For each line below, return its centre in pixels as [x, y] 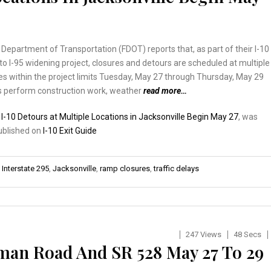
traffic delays [176, 168]
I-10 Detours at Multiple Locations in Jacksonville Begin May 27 [120, 116]
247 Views [203, 234]
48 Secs [247, 234]
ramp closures [125, 168]
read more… [165, 90]
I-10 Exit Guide [70, 130]
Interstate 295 [25, 168]
